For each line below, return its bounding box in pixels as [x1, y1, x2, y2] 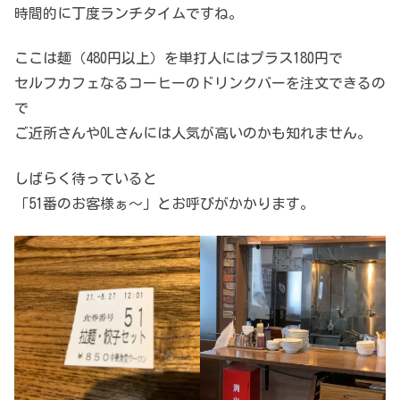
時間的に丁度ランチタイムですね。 [14, 6, 243, 21]
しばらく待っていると [14, 171, 157, 186]
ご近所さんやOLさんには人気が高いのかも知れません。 [14, 126, 371, 141]
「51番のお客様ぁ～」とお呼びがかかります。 [14, 196, 314, 211]
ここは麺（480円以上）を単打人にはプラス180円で [14, 51, 343, 66]
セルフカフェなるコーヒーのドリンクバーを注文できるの [14, 76, 386, 91]
